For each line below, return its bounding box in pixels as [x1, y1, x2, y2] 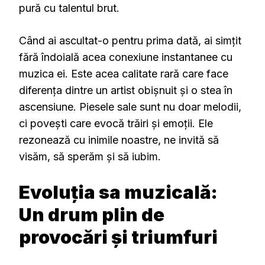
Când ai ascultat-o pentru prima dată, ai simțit [19, 34, 241, 47]
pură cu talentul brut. [19, 2, 119, 15]
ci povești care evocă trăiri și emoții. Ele [19, 117, 213, 130]
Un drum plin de [19, 203, 164, 226]
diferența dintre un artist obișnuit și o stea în [19, 84, 232, 97]
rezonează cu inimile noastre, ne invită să [19, 134, 219, 147]
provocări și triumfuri [19, 226, 218, 248]
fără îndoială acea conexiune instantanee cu [19, 51, 232, 64]
